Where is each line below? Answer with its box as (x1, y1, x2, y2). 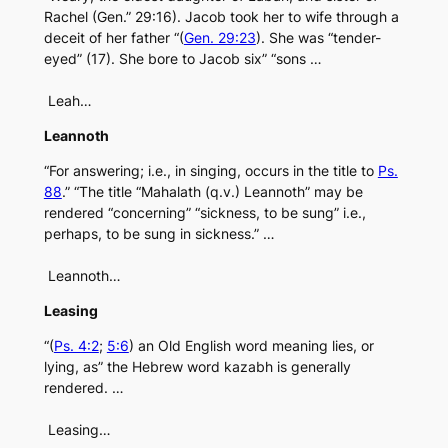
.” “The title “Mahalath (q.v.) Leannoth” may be (61, 183, 363, 201)
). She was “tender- (255, 29, 381, 47)
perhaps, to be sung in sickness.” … (43, 225, 275, 243)
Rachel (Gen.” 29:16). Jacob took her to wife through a (43, 8, 399, 26)
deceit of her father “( (43, 29, 184, 47)
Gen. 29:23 (183, 29, 256, 47)
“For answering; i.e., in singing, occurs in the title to (43, 162, 378, 180)
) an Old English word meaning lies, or (128, 337, 374, 355)
